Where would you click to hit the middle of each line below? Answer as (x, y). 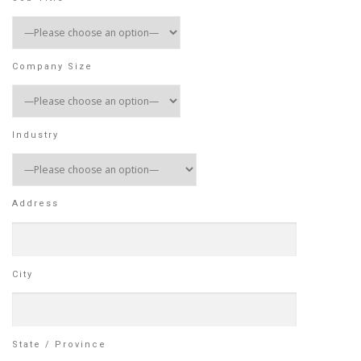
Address (35, 204)
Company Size (52, 66)
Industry (35, 135)
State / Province (59, 344)
